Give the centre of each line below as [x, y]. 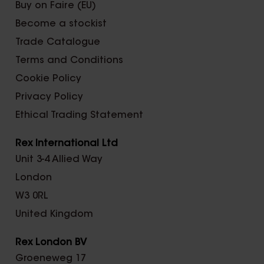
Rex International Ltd [67, 144]
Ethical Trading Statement [79, 116]
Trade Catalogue [58, 43]
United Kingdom [54, 215]
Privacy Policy [49, 98]
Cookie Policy [48, 79]
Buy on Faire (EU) [56, 6]
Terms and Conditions [69, 61]
